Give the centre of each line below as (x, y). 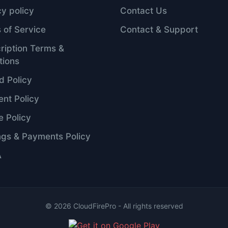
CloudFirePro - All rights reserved (127, 206)
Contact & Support (159, 29)
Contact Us (144, 10)
